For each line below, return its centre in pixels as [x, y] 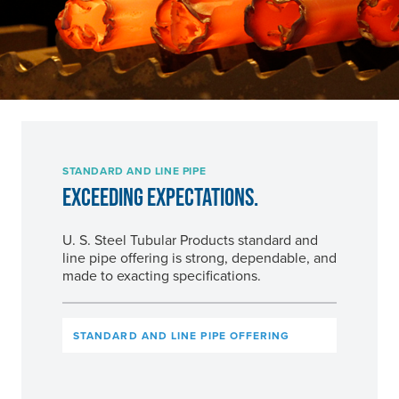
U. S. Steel [94, 239]
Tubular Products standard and [222, 239]
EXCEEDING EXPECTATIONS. [160, 196]
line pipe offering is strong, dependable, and [199, 257]
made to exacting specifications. [162, 275]
